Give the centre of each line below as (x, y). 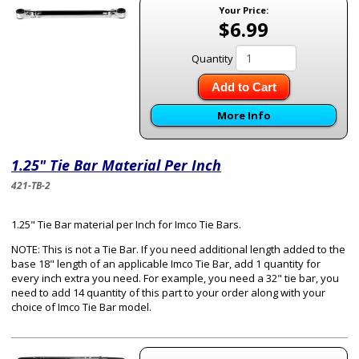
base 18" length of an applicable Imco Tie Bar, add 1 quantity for (166, 264)
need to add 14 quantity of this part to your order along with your (168, 292)
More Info (244, 115)
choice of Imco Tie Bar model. (81, 307)
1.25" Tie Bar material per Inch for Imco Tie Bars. (126, 224)
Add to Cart (244, 87)
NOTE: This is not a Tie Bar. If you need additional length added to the (178, 249)
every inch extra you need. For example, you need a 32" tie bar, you (175, 278)
